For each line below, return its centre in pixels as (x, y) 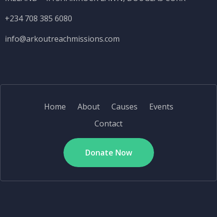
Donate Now (108, 153)
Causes (124, 107)
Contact (108, 124)
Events (161, 107)
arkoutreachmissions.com (73, 39)
